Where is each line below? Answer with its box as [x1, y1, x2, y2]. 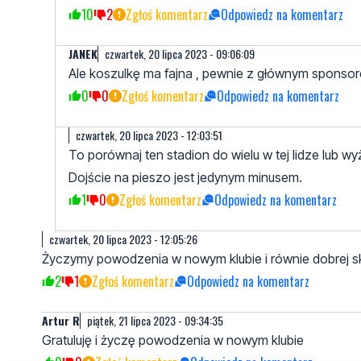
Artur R [42, 312, 80, 330]
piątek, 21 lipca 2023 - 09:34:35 [87, 312, 223, 330]
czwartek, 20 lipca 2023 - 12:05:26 [49, 230, 197, 248]
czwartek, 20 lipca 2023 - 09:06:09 [105, 45, 255, 63]
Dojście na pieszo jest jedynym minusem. [68, 169, 302, 186]
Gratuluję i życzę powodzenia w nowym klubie [42, 332, 304, 349]
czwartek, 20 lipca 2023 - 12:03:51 [76, 127, 222, 144]
